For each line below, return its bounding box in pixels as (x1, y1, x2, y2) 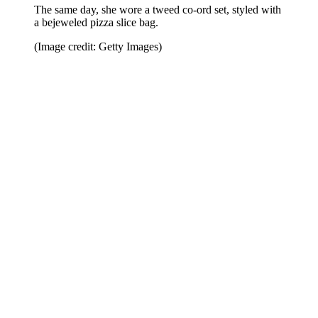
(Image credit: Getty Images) (34, 40, 162, 53)
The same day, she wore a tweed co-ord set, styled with (34, 3, 281, 16)
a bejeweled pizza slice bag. (34, 16, 158, 28)
